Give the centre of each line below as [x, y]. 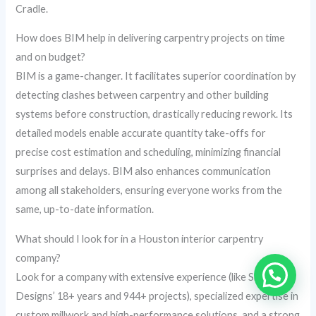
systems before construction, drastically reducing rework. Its [154, 114]
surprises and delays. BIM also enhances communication [144, 171]
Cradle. [32, 8]
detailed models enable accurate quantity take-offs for [141, 133]
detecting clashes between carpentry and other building [142, 95]
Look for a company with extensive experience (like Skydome [153, 276]
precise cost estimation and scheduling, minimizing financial [148, 152]
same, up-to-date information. [85, 209]
